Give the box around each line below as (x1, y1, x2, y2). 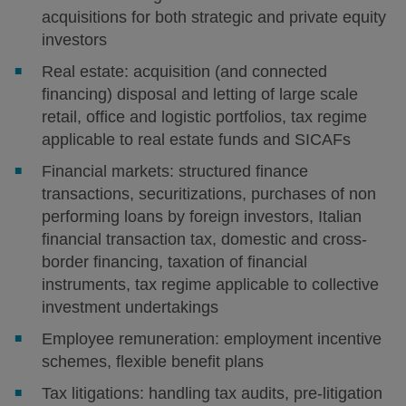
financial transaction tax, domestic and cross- (42, 230, 368, 248)
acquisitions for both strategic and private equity (42, 8, 387, 26)
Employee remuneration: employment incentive (42, 330, 382, 348)
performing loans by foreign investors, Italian (42, 208, 362, 226)
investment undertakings (42, 298, 219, 316)
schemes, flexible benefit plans (42, 353, 265, 371)
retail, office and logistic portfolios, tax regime (42, 108, 368, 126)
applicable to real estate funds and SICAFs (42, 130, 352, 149)
